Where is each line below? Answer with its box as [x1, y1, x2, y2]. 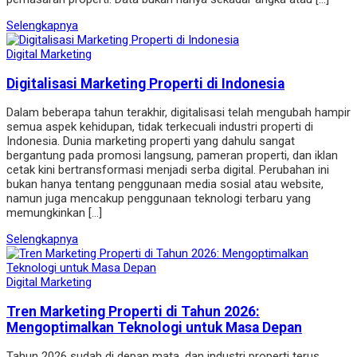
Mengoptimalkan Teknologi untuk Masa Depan [6, 319, 302, 335]
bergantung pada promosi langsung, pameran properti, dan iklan [6, 148, 338, 163]
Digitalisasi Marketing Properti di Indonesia [6, 75, 284, 92]
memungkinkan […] [6, 206, 102, 221]
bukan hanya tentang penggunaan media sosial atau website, [6, 177, 324, 192]
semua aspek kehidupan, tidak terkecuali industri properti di [6, 120, 313, 135]
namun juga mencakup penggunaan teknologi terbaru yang [6, 191, 311, 206]
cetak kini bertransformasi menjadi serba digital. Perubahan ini [6, 163, 329, 178]
